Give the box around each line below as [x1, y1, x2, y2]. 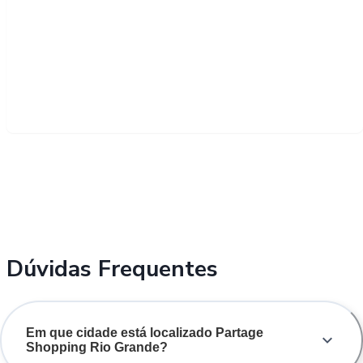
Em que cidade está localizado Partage [26, 325, 263, 340]
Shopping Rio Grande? [26, 340, 168, 354]
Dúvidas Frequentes [6, 253, 218, 284]
